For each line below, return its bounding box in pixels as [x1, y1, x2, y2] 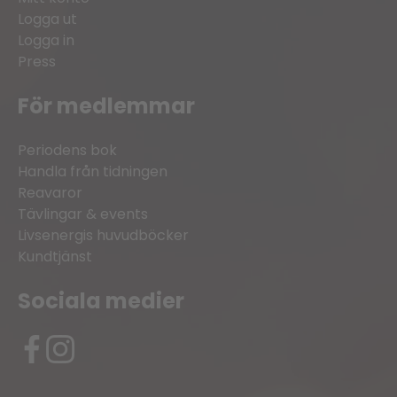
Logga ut [18, 9, 77, 30]
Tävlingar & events [18, 204, 148, 225]
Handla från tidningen [18, 161, 167, 183]
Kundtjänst [18, 246, 92, 268]
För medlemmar [18, 91, 195, 121]
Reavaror [18, 183, 82, 204]
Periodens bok [18, 140, 117, 161]
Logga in [18, 30, 74, 51]
